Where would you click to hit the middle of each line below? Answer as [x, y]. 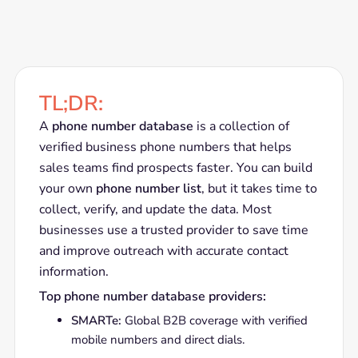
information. [74, 272]
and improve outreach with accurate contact [163, 251]
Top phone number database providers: [152, 296]
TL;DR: [71, 103]
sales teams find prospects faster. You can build [175, 168]
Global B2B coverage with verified [214, 320]
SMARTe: [96, 320]
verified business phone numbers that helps [165, 147]
